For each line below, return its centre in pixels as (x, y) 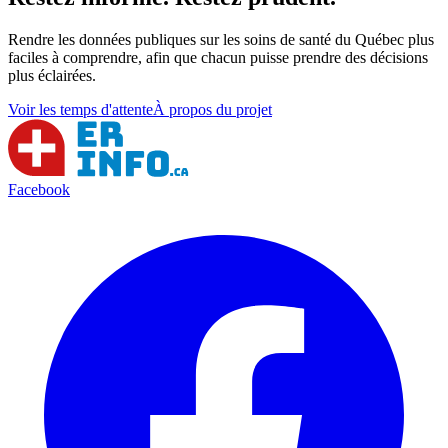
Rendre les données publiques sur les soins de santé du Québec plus (221, 39)
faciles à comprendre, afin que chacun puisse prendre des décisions (218, 57)
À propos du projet (212, 109)
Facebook (39, 189)
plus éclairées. (52, 75)
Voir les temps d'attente (80, 109)
